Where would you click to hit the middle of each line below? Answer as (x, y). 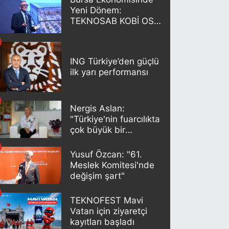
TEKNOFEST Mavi (107, 201)
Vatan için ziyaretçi (109, 211)
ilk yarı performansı (109, 72)
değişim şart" (98, 176)
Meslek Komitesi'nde (112, 165)
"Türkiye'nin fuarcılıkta (115, 119)
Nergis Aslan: (98, 108)
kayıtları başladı (102, 222)
